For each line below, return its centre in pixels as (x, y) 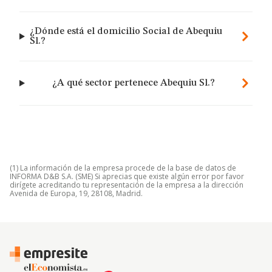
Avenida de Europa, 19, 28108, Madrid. (76, 193)
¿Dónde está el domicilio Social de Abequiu (126, 32)
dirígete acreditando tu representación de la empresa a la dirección (127, 185)
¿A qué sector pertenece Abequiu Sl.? (134, 83)
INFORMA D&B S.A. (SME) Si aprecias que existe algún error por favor (127, 176)
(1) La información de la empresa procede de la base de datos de (123, 168)
